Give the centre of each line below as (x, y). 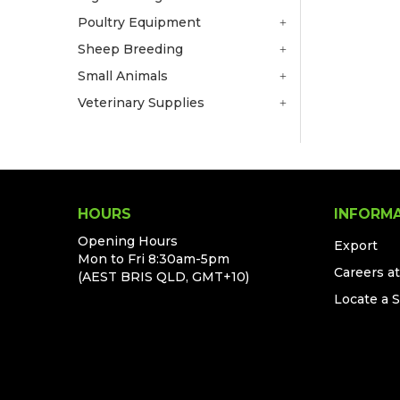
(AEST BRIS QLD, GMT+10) (163, 276)
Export (356, 245)
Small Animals (123, 75)
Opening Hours (128, 241)
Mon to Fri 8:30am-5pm (154, 258)
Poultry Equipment (139, 22)
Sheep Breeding (130, 49)
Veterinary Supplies (141, 102)
